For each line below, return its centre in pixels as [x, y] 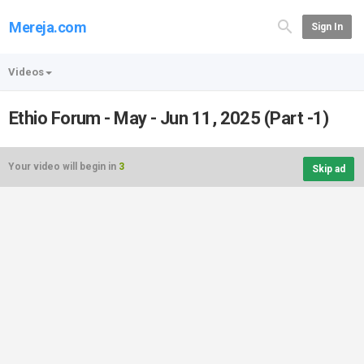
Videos [26, 72]
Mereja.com [48, 27]
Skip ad [329, 169]
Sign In [327, 27]
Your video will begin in [63, 167]
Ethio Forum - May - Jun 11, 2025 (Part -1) [169, 118]
